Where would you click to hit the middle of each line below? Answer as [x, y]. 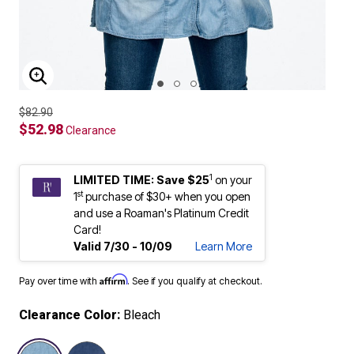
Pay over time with [59, 281]
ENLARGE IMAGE [92, 86]
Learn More [224, 246]
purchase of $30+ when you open [167, 196]
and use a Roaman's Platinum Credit [161, 213]
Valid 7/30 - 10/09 [123, 246]
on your [233, 180]
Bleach [142, 315]
